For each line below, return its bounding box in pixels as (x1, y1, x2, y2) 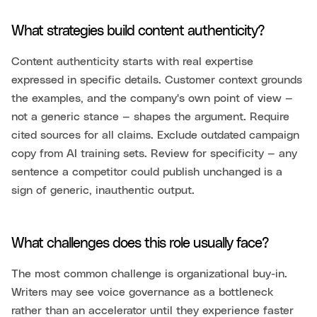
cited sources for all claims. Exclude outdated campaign (11, 129, 299, 142)
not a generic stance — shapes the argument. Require (11, 111, 289, 123)
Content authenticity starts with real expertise (11, 56, 253, 68)
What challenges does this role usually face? (11, 236, 269, 251)
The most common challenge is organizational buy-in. (11, 268, 287, 280)
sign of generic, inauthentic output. (11, 185, 195, 197)
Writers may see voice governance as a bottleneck (11, 287, 273, 299)
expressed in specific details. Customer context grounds (11, 74, 302, 86)
